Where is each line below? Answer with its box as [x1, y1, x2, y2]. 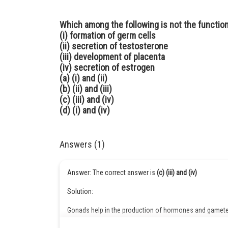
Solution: [67, 187, 95, 195]
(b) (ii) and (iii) [60, 83, 112, 94]
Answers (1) [60, 139, 105, 150]
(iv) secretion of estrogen [60, 62, 155, 73]
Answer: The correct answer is [67, 168, 157, 177]
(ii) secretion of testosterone [60, 41, 168, 51]
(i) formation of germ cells [60, 30, 156, 41]
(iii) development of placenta [60, 51, 165, 62]
